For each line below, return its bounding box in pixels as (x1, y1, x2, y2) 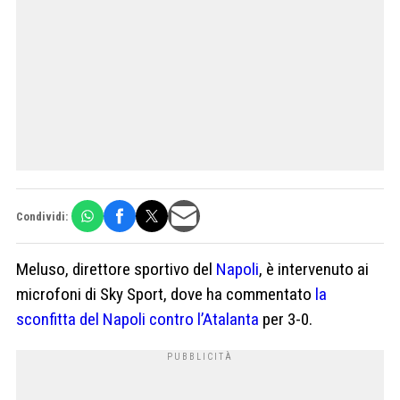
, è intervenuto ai (259, 259, 369, 280)
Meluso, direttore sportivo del (16, 259, 216, 280)
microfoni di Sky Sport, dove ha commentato (16, 284, 315, 305)
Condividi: (16, 209, 68, 223)
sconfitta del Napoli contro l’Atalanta (16, 309, 259, 330)
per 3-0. (259, 309, 312, 330)
